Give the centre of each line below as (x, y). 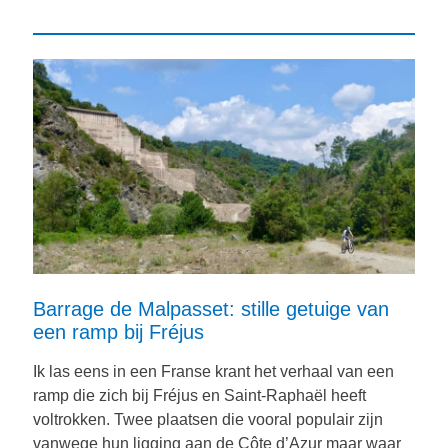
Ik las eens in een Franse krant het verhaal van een (213, 371)
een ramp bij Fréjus (118, 332)
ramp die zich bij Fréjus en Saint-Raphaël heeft (199, 395)
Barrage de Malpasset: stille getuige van (211, 309)
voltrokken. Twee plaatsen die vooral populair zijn (208, 419)
